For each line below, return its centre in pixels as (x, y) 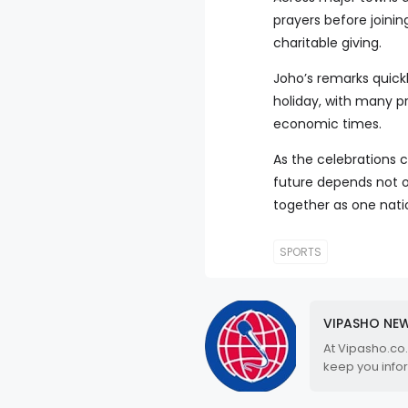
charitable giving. (328, 43)
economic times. (328, 124)
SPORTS (301, 252)
